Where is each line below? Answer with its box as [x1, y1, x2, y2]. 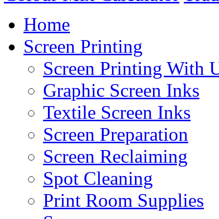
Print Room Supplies [43, 189, 204, 211]
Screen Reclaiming [43, 145, 188, 167]
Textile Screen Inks [43, 101, 191, 123]
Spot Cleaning [43, 167, 153, 189]
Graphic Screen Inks [43, 79, 199, 101]
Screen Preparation [43, 123, 188, 145]
